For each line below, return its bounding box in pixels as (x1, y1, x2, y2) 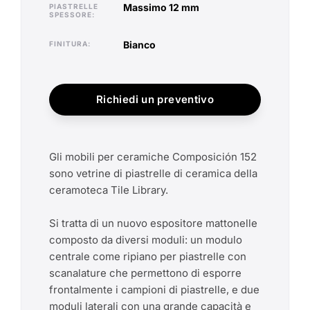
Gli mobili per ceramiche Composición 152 (49, 149, 257, 163)
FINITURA (54, 39, 88, 48)
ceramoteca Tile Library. (49, 183, 168, 197)
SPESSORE (49, 10, 92, 19)
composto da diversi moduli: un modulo (49, 232, 242, 246)
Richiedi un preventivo (95, 92, 215, 106)
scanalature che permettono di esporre (49, 266, 241, 280)
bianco (129, 38, 156, 51)
